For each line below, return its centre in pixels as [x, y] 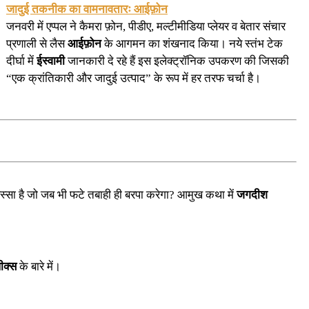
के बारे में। [39, 266]
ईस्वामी [51, 61]
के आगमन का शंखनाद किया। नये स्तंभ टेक [192, 43]
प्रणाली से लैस [37, 43]
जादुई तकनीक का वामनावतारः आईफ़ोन [87, 9]
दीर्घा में [21, 61]
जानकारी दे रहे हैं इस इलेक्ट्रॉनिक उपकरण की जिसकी [177, 61]
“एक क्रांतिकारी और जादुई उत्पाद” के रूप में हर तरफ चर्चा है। [133, 78]
